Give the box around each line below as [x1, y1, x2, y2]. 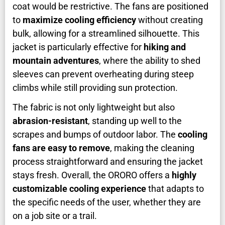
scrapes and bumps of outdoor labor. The [13, 129, 178, 140]
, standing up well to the [88, 116, 182, 127]
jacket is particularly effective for [13, 42, 144, 53]
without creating [136, 15, 203, 26]
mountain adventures [13, 55, 99, 66]
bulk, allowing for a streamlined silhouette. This [13, 28, 199, 39]
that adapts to [146, 183, 204, 194]
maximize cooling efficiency [23, 15, 136, 26]
